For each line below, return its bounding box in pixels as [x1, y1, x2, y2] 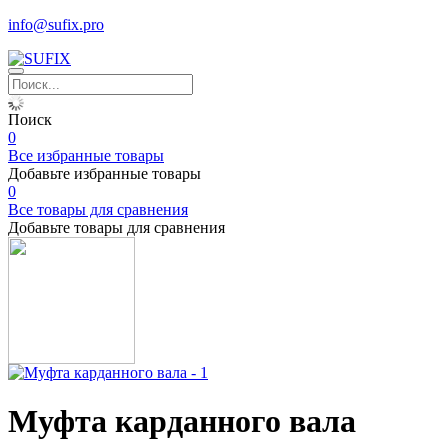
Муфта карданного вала [8, 403, 356, 440]
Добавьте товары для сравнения [8, 219, 225, 236]
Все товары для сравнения [8, 201, 188, 218]
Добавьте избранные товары [8, 165, 201, 182]
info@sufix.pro [8, 16, 104, 33]
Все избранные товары [8, 147, 164, 164]
